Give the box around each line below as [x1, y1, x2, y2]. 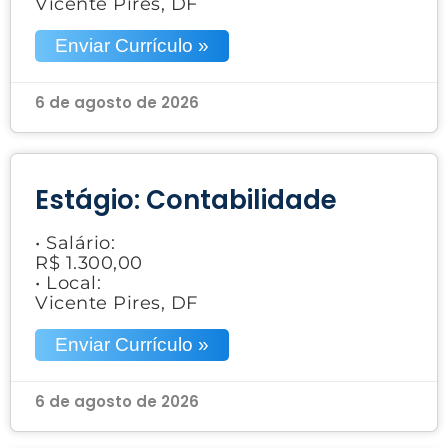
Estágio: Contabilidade [35, 181, 337, 218]
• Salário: [35, 231, 115, 254]
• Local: [35, 271, 101, 294]
